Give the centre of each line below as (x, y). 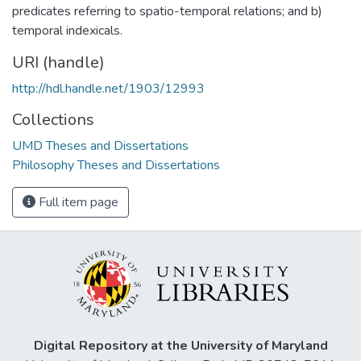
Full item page (77, 202)
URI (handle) (58, 62)
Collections (53, 119)
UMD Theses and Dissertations (100, 145)
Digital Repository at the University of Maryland (180, 346)
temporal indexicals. (67, 30)
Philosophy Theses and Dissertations (116, 165)
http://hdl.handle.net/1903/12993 (108, 88)
